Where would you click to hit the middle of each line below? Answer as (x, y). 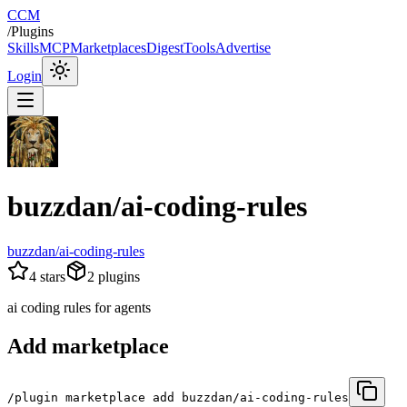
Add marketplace (88, 346)
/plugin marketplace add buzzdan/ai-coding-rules (178, 397)
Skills (23, 48)
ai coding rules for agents (79, 307)
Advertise (243, 48)
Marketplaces (108, 48)
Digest (165, 48)
